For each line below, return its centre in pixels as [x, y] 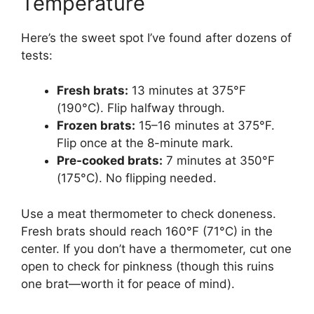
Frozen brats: [96, 126]
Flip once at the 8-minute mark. [145, 143]
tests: [37, 55]
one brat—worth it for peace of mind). [128, 284]
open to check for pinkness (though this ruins [148, 266]
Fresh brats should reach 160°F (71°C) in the [147, 231]
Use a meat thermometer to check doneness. [149, 213]
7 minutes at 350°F [219, 161]
